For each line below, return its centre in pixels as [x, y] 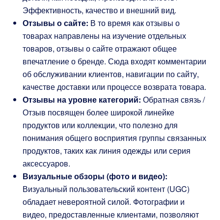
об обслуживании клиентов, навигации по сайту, [111, 74]
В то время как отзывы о [134, 23]
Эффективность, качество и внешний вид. [99, 10]
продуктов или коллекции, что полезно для [100, 125]
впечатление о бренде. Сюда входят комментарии [114, 61]
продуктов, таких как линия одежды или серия [107, 151]
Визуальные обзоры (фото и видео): [95, 176]
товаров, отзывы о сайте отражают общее [100, 48]
